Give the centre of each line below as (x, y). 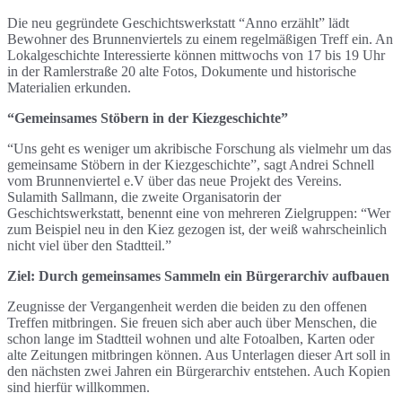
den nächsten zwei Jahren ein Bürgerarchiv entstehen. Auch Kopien (199, 371)
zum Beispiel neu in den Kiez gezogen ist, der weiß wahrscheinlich (197, 229)
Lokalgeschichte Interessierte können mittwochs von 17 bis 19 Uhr (196, 55)
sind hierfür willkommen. (79, 387)
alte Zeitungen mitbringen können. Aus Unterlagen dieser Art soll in (199, 354)
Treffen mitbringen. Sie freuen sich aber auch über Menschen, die (192, 322)
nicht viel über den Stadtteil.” (89, 245)
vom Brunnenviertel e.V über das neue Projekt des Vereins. (175, 180)
